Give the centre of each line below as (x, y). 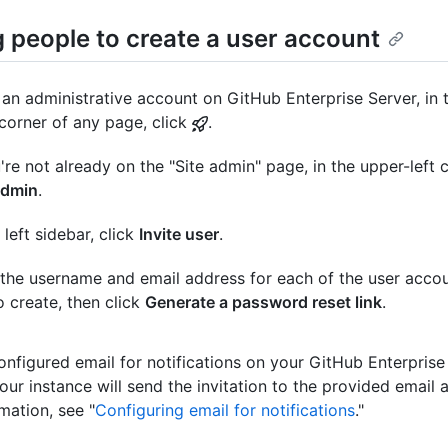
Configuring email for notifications (225, 410)
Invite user (179, 234)
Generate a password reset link (263, 302)
